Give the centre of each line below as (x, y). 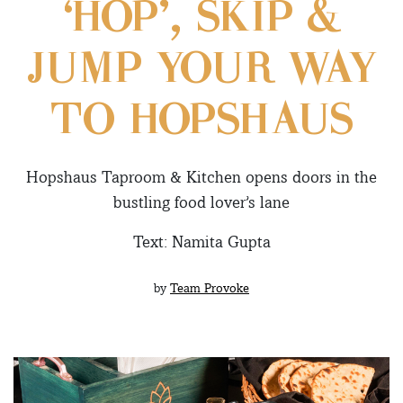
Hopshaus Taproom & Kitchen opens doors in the (201, 176)
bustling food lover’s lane (201, 201)
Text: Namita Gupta (201, 241)
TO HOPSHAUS (201, 122)
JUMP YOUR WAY (201, 71)
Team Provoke (210, 287)
